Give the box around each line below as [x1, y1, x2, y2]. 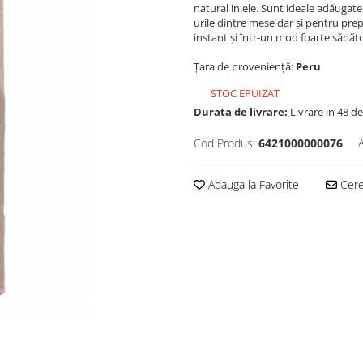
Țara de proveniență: [194, 58, 296, 74]
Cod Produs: [194, 135, 255, 151]
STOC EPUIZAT [208, 85, 280, 100]
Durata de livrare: [194, 104, 288, 119]
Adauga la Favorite [205, 176, 299, 192]
